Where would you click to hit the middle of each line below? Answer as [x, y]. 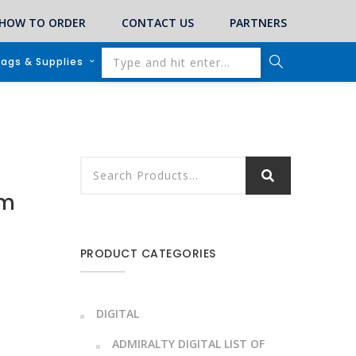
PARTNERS [258, 22]
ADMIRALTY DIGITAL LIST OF [188, 344]
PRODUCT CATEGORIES [148, 253]
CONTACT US [158, 22]
